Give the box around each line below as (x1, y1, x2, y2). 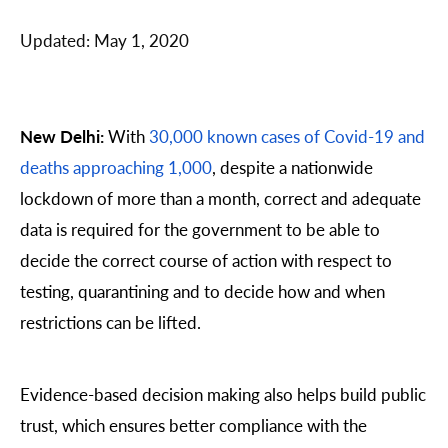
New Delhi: (20, 124, 104, 149)
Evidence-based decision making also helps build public (20, 381, 426, 406)
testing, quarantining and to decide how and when (20, 279, 385, 304)
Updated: (20, 27, 94, 52)
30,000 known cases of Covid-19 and (149, 124, 425, 149)
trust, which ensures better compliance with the (20, 412, 367, 437)
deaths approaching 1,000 (20, 155, 212, 180)
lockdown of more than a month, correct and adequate (20, 186, 421, 211)
